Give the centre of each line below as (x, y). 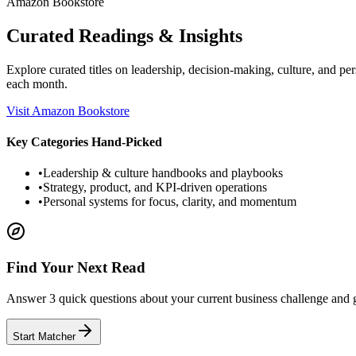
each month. (37, 83)
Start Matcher (44, 336)
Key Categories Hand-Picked (84, 141)
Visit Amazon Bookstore (68, 110)
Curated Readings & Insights (124, 35)
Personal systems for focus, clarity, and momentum (170, 202)
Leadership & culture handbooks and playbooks (163, 173)
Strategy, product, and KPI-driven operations (155, 188)
